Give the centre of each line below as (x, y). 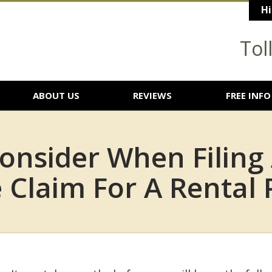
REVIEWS (153, 95)
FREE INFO (248, 95)
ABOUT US (56, 95)
